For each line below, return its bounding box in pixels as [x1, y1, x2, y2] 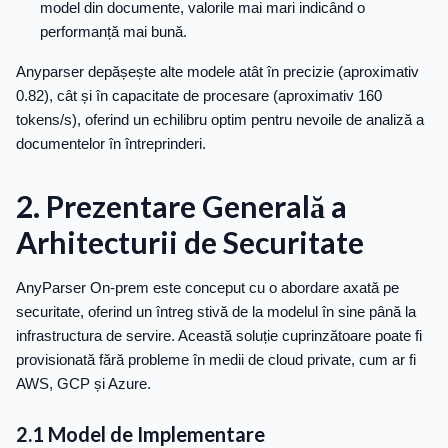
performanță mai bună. [40, 23, 187, 41]
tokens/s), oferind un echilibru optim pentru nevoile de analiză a [16, 111, 424, 129]
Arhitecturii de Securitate [16, 224, 364, 261]
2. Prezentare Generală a [16, 188, 347, 225]
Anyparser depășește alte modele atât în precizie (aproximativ [16, 63, 419, 81]
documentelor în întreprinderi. [16, 135, 206, 153]
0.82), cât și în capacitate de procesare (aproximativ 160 [16, 87, 382, 105]
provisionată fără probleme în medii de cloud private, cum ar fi [16, 351, 416, 369]
